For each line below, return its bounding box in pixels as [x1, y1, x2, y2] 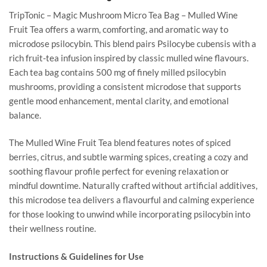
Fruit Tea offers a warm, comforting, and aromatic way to [9, 23, 228, 35]
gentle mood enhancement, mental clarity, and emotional [9, 95, 229, 106]
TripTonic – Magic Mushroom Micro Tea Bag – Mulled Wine [9, 9, 238, 20]
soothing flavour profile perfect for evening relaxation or [9, 166, 229, 177]
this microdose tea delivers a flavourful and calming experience [9, 194, 254, 206]
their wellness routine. [9, 223, 96, 234]
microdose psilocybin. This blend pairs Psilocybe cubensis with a [9, 38, 256, 49]
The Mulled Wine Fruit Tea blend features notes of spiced [9, 137, 231, 148]
